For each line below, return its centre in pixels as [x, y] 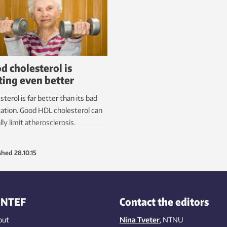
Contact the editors [164, 201]
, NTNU [171, 219]
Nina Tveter [139, 219]
